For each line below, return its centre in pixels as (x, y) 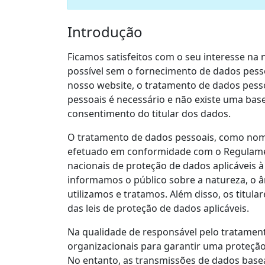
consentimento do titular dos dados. (149, 114)
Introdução (105, 32)
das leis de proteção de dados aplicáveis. (158, 208)
